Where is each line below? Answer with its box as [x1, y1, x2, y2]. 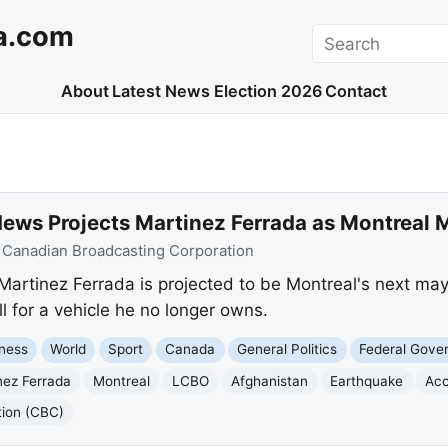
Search [311, 25, 368, 46]
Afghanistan [231, 372, 309, 389]
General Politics [237, 341, 338, 358]
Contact [325, 81, 388, 102]
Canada [165, 341, 216, 358]
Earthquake [330, 372, 404, 389]
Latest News [112, 81, 211, 102]
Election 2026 [213, 81, 322, 102]
